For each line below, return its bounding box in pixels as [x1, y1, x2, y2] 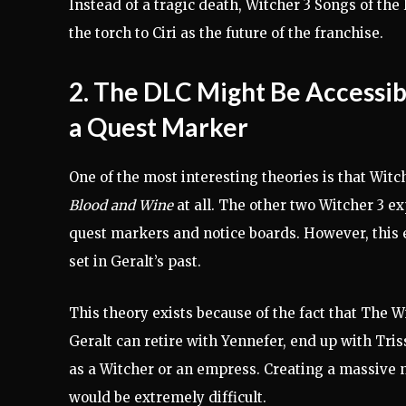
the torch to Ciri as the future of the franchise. [69, 24, 383, 43]
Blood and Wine [69, 197, 173, 215]
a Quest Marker [69, 111, 248, 143]
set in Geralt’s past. [69, 253, 201, 271]
